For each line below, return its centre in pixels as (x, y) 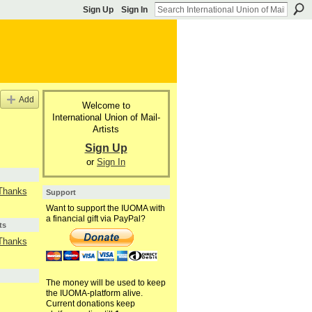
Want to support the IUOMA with (105, 209)
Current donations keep (90, 304)
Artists (106, 129)
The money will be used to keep (106, 283)
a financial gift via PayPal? (95, 219)
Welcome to (106, 105)
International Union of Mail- (106, 117)
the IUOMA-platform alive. (94, 294)
